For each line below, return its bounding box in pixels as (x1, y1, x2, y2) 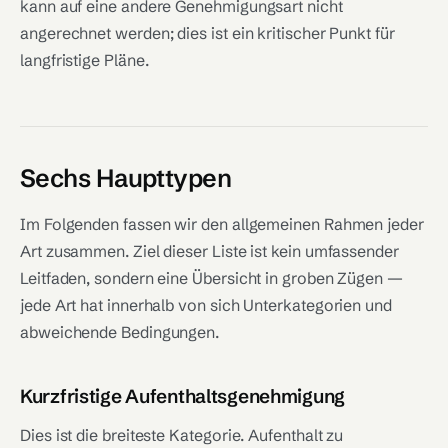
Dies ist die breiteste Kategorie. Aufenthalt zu (20, 425, 344, 445)
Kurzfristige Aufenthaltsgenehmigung (20, 384, 346, 408)
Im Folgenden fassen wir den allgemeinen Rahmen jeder (20, 214, 424, 234)
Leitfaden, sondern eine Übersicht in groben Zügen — (20, 268, 403, 288)
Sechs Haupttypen (20, 163, 232, 193)
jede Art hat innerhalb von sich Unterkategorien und (20, 295, 392, 315)
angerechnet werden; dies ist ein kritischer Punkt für (20, 23, 395, 43)
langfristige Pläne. (20, 50, 149, 70)
